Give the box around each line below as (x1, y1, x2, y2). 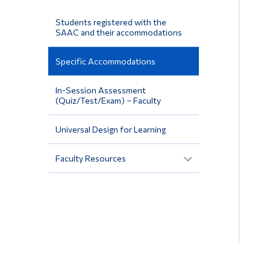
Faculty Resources (55, 152, 126, 163)
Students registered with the (55, 16, 166, 27)
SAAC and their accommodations (55, 27, 182, 37)
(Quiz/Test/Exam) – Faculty (55, 95, 161, 105)
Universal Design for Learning (55, 124, 166, 134)
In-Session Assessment (55, 84, 146, 95)
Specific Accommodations (55, 55, 155, 66)
